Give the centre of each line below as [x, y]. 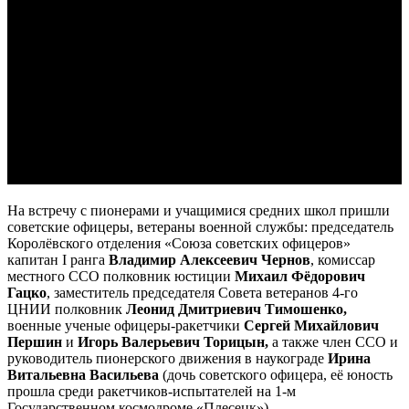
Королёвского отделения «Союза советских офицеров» [179, 243]
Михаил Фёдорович [300, 276]
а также [295, 341]
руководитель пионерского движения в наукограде [166, 358]
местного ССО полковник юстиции [121, 276]
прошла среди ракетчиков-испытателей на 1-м [152, 391]
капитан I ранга [58, 259]
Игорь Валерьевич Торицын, [173, 341]
